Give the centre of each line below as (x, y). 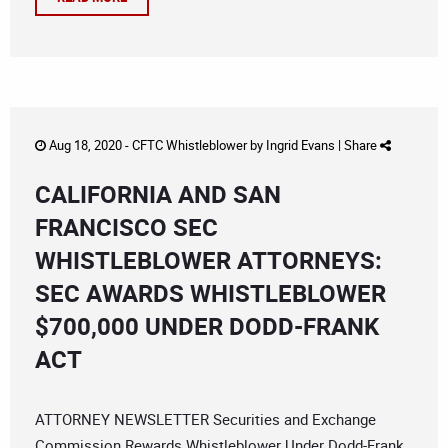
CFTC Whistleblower (189, 145)
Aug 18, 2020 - (89, 145)
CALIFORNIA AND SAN (158, 194)
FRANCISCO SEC (126, 227)
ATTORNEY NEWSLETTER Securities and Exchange (205, 419)
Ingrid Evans (300, 145)
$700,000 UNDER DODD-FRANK (207, 326)
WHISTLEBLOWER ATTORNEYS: (208, 260)
